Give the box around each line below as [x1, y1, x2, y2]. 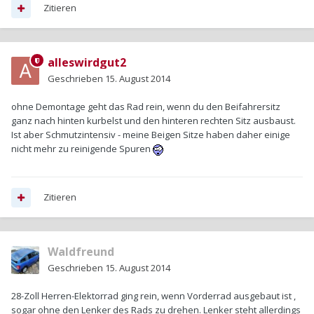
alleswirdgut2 [48, 55, 126, 71]
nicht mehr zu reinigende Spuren [11, 142, 153, 156]
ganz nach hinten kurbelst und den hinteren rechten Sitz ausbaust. [11, 114, 296, 128]
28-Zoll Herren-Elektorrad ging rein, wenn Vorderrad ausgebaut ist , [11, 289, 296, 303]
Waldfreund [48, 244, 114, 260]
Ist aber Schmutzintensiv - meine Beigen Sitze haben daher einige [11, 128, 290, 142]
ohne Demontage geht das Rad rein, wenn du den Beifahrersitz [11, 100, 280, 114]
